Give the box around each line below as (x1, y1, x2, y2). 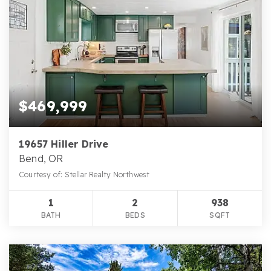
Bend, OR (19, 152, 64, 165)
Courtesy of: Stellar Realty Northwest (19, 169, 150, 179)
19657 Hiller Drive (19, 137, 109, 150)
